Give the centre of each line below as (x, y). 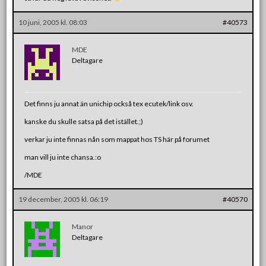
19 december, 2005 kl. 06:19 (64, 199)
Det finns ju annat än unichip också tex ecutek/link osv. (109, 103)
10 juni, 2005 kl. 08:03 (53, 22)
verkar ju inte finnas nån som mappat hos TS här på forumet (117, 139)
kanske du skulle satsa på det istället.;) (84, 121)
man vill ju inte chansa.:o (63, 157)
